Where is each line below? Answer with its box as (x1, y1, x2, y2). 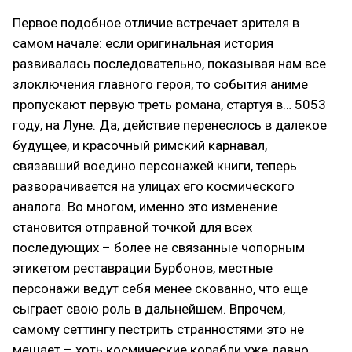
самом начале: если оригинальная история (13, 35, 273, 51)
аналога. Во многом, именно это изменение (13, 198, 277, 214)
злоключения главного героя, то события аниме (13, 75, 308, 92)
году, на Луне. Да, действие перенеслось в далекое (13, 116, 327, 133)
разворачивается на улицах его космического (13, 178, 295, 194)
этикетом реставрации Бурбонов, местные (13, 259, 273, 276)
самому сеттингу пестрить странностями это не (13, 321, 304, 337)
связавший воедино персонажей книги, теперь (13, 157, 297, 174)
